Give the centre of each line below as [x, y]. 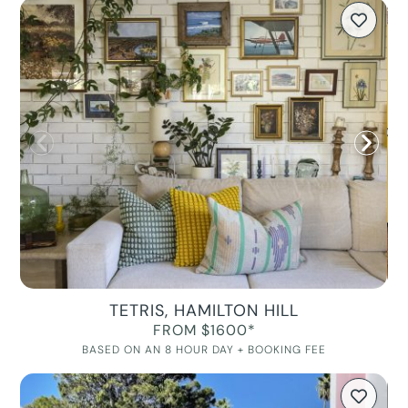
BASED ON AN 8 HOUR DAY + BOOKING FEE [204, 350]
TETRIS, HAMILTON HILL [204, 311]
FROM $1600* [204, 331]
